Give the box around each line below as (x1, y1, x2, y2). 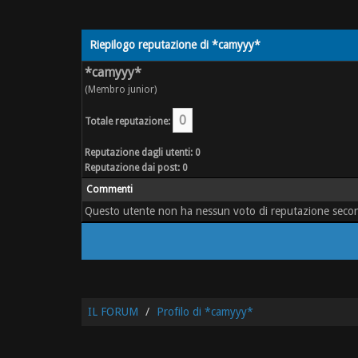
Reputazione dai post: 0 (85, 162, 188, 173)
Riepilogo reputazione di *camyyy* (89, 38, 261, 51)
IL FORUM (88, 305, 138, 318)
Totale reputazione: (85, 116, 170, 127)
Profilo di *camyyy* (157, 305, 253, 318)
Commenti (86, 184, 133, 195)
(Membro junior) (85, 84, 157, 95)
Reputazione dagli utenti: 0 (85, 147, 201, 158)
